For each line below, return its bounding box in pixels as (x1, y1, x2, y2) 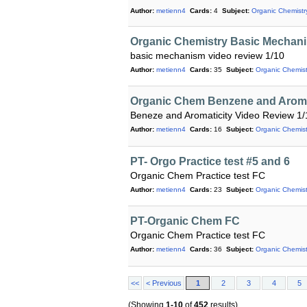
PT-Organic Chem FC (130, 215, 240, 228)
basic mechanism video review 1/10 (130, 50, 284, 62)
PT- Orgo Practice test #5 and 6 (130, 155, 290, 167)
